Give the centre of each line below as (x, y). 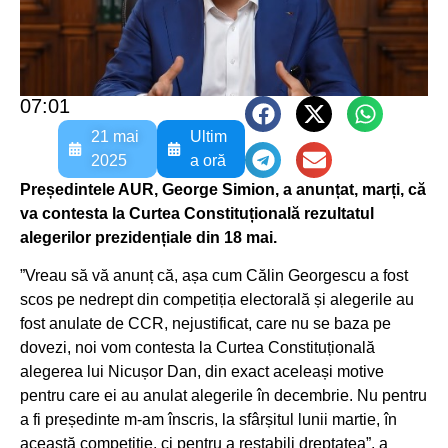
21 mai (114, 136)
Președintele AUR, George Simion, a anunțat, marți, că (223, 189)
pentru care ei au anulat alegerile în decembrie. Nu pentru (223, 396)
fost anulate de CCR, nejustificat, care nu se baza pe (205, 324)
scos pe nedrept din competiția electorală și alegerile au (217, 300)
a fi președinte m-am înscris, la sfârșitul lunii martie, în (208, 420)
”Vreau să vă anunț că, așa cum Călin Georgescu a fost (214, 276)
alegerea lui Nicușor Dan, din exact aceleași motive (202, 372)
